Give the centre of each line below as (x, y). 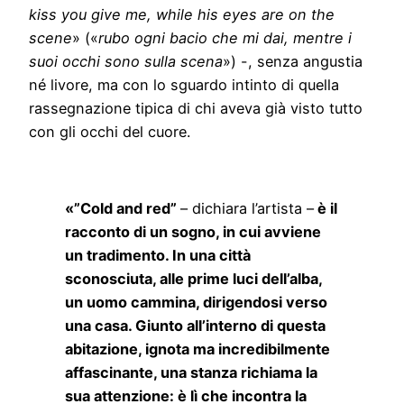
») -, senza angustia (293, 62)
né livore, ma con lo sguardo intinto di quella (184, 85)
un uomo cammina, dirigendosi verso (196, 302)
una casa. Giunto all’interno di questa (195, 325)
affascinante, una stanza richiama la (191, 372)
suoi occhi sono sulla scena (126, 62)
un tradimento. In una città (158, 255)
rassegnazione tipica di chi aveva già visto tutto (196, 109)
